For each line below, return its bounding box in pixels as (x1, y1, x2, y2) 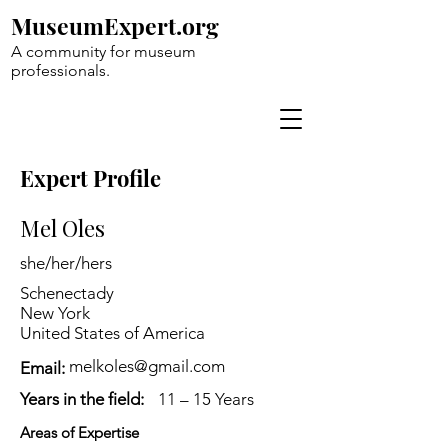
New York (20, 303, 90, 323)
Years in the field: (20, 389, 144, 409)
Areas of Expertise (20, 423, 139, 442)
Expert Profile (20, 163, 161, 193)
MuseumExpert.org (11, 10, 219, 41)
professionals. (11, 61, 110, 80)
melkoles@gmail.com (69, 356, 225, 376)
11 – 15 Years (158, 389, 254, 409)
